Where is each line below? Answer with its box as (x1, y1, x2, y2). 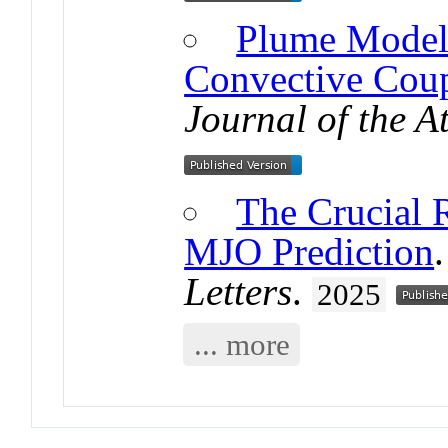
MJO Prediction (184, 229, 435, 273)
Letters (184, 269, 293, 313)
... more (193, 326, 290, 362)
